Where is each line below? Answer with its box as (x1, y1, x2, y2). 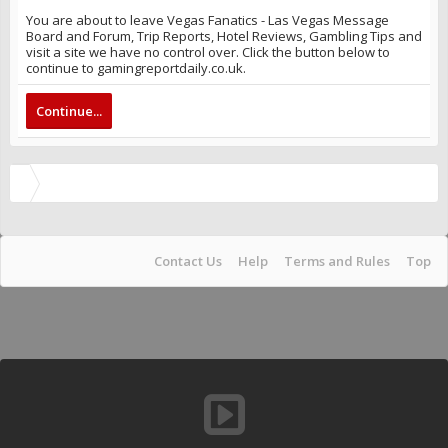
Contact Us (154, 252, 222, 270)
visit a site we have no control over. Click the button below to (26, 43, 390, 61)
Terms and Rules (284, 252, 390, 270)
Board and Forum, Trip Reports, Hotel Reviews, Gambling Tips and (26, 27, 422, 45)
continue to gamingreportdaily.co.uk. (26, 59, 246, 77)
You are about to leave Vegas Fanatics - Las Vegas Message (26, 11, 389, 29)
